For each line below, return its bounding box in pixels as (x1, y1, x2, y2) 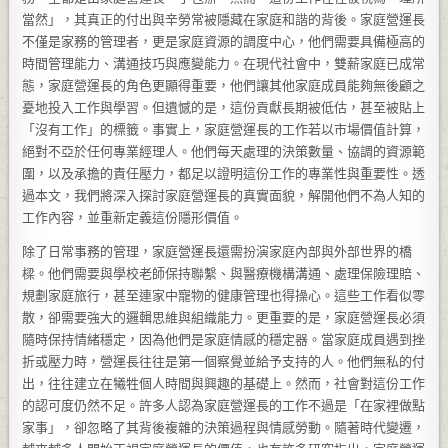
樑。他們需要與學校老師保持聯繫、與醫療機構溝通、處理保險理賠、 (22, 266, 426, 281)
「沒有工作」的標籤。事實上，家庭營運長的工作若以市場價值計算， (22, 122, 426, 137)
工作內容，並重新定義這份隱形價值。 (22, 210, 244, 225)
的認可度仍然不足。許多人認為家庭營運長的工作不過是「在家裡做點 (22, 398, 426, 413)
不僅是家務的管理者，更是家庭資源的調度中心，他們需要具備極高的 (22, 34, 426, 49)
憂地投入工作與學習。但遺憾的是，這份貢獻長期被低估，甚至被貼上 (22, 100, 426, 115)
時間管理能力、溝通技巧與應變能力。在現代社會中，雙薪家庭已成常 (22, 56, 426, 71)
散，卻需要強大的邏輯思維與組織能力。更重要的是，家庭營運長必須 (22, 310, 426, 325)
